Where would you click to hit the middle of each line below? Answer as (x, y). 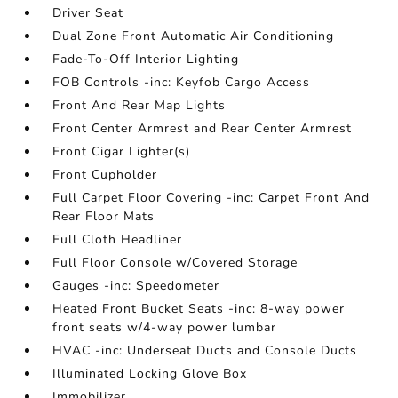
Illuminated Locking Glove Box (150, 374)
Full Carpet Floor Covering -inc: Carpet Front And (211, 198)
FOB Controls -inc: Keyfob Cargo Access (182, 83)
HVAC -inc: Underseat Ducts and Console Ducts (205, 351)
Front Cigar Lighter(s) (122, 152)
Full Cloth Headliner (118, 240)
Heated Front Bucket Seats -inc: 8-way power (199, 309)
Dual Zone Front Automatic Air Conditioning (194, 36)
